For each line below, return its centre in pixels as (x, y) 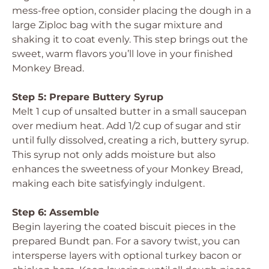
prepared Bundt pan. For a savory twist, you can (126, 241)
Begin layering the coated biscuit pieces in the (124, 227)
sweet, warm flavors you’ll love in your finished (122, 54)
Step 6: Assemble (56, 212)
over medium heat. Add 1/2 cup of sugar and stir (126, 126)
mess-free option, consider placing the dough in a (131, 11)
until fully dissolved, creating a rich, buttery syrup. (130, 140)
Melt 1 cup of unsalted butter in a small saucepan (129, 111)
